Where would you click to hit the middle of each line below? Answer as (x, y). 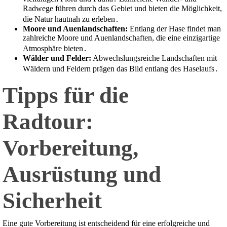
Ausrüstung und (82, 175)
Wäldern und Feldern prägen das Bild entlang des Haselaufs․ (121, 69)
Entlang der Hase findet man (174, 29)
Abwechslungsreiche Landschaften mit (154, 58)
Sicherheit (52, 201)
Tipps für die (66, 96)
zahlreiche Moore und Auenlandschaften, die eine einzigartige (121, 38)
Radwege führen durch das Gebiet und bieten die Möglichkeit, (122, 9)
